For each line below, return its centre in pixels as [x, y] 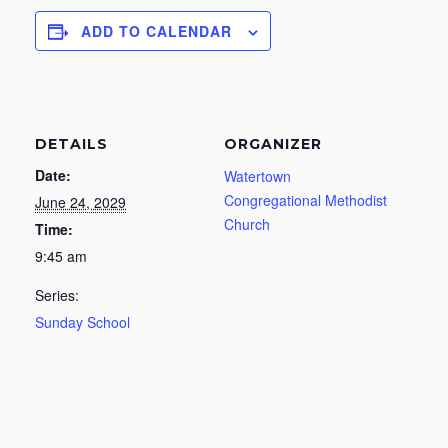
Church [247, 224]
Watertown [257, 176]
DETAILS [71, 144]
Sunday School [82, 322]
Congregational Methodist [305, 200]
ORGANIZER [273, 144]
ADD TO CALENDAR [156, 31]
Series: [57, 295]
